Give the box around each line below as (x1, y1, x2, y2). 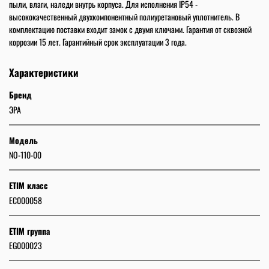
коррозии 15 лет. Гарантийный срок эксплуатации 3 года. (9, 35, 187, 49)
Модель (9, 133, 38, 147)
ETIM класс (9, 179, 48, 192)
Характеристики (9, 65, 79, 80)
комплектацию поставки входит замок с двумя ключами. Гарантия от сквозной (9, 23, 252, 36)
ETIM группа (9, 224, 50, 237)
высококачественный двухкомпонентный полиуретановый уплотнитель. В (9, 10, 240, 23)
